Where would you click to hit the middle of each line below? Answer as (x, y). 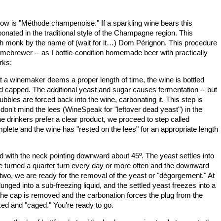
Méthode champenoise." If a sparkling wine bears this (107, 23)
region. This (173, 33)
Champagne (134, 33)
